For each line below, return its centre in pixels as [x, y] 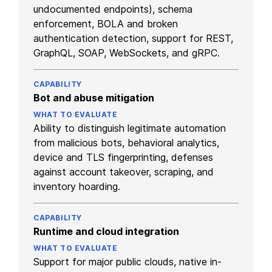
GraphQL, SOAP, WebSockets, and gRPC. [127, 53]
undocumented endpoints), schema [113, 9]
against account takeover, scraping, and [124, 172]
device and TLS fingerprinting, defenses [123, 157]
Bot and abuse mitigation [94, 97]
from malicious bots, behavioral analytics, [126, 142]
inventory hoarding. [77, 186]
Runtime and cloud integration [106, 231]
